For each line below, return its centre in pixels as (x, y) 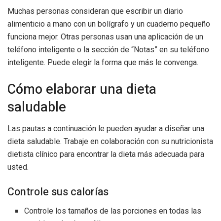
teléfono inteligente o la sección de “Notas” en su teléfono (108, 50)
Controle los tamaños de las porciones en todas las (113, 211)
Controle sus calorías (58, 192)
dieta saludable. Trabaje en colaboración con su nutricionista (110, 142)
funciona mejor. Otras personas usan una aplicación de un (105, 37)
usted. (18, 167)
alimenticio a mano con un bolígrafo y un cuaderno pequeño (109, 24)
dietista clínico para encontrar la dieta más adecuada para (106, 154)
